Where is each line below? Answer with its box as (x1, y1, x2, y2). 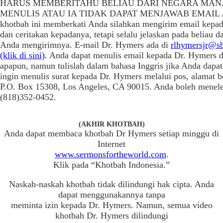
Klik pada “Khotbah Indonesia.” (53, 160, 170, 170)
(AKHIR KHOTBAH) (78, 120, 145, 128)
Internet (98, 139, 125, 149)
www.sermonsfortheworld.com (54, 149, 166, 159)
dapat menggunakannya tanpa (58, 190, 165, 200)
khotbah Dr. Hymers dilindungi (55, 211, 168, 221)
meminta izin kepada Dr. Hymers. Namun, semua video (10, 200, 213, 210)
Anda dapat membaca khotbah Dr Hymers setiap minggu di (4, 128, 219, 138)
